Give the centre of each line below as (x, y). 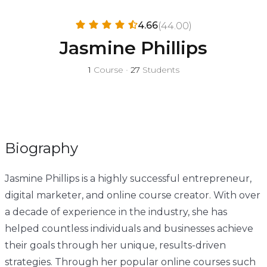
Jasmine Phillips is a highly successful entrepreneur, (128, 178)
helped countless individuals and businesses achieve (129, 229)
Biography (41, 148)
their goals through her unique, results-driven (115, 245)
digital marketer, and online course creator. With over (132, 195)
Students (159, 70)
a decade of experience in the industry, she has (116, 212)
